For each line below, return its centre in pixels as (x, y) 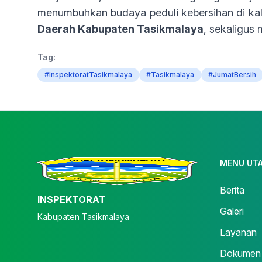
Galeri (232, 211)
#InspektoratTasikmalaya (88, 75)
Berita (232, 190)
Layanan (238, 232)
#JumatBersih (232, 75)
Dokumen (240, 253)
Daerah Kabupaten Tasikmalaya (120, 29)
